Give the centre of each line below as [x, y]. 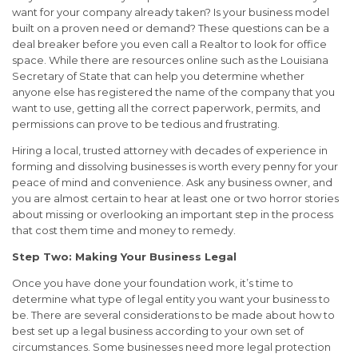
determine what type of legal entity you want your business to [171, 299]
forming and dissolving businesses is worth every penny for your [175, 167]
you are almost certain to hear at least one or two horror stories [175, 199]
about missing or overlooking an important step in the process [173, 215]
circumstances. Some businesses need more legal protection [171, 347]
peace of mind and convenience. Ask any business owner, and [172, 183]
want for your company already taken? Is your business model [171, 12]
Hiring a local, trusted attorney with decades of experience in [170, 151]
